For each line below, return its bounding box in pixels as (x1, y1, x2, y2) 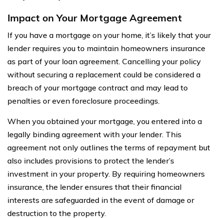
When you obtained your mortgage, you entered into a (7, 116, 202, 126)
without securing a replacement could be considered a (7, 69, 200, 79)
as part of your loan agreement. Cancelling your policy (7, 56, 201, 66)
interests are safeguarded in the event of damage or (7, 195, 194, 205)
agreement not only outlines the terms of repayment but (7, 142, 210, 152)
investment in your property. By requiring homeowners (7, 168, 205, 179)
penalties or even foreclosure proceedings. (7, 95, 160, 106)
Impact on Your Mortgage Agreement (7, 11, 182, 24)
